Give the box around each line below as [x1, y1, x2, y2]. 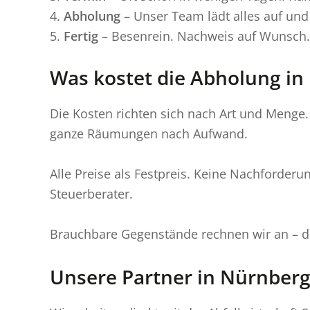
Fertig [64, 28, 98, 45]
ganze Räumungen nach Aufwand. [50, 125, 248, 143]
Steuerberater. [50, 185, 133, 202]
